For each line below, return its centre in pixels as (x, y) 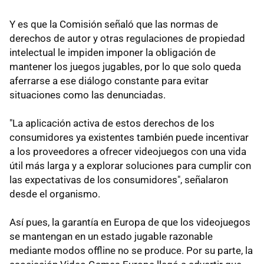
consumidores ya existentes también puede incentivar (129, 138)
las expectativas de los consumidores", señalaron (119, 180)
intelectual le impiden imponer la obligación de (113, 53)
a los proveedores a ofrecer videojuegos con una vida (128, 152)
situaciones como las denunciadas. (89, 95)
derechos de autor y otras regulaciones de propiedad (127, 39)
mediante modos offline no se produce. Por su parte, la (131, 251)
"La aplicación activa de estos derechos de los (112, 123)
